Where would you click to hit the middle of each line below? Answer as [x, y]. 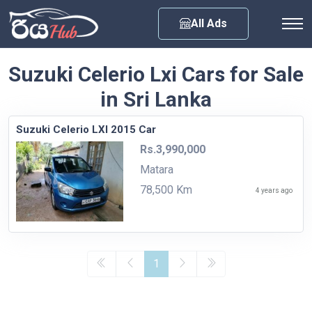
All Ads [209, 23]
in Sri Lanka [156, 99]
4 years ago [274, 190]
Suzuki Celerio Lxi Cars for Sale [156, 74]
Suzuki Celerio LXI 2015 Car [86, 129]
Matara [156, 169]
